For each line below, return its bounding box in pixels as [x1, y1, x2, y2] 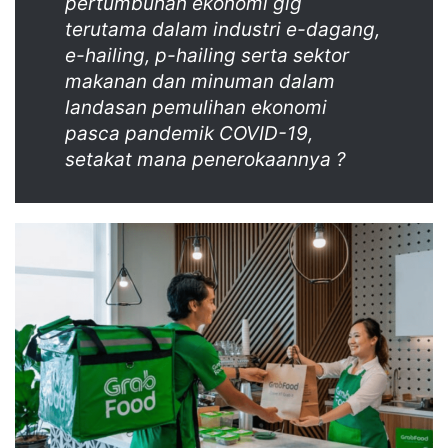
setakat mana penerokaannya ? [65, 148, 346, 172]
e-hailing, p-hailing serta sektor [65, 44, 349, 68]
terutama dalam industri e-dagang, [65, 18, 380, 42]
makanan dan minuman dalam [65, 70, 335, 94]
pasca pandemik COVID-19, [65, 122, 313, 146]
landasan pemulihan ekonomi [65, 96, 327, 120]
